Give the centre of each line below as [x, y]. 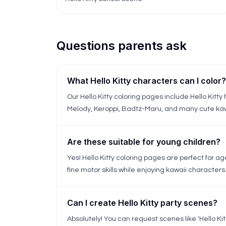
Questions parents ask [122, 46]
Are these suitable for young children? [144, 142]
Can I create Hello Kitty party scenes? [142, 203]
